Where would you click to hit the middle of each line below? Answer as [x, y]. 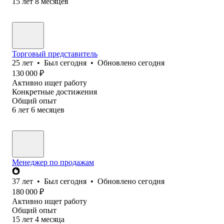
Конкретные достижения [54, 91]
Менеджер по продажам [53, 162]
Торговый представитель [55, 53]
